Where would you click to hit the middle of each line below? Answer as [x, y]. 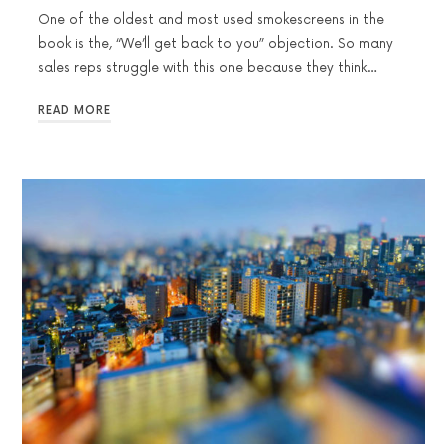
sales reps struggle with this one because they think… [207, 67]
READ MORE [74, 111]
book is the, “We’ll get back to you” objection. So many [215, 43]
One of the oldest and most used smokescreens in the [211, 19]
